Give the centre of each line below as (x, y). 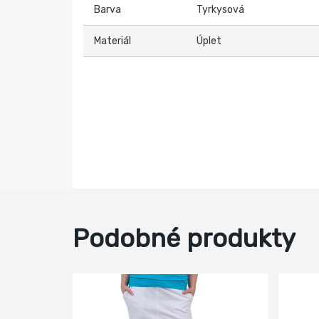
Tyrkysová (220, 10)
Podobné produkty (184, 238)
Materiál (113, 41)
